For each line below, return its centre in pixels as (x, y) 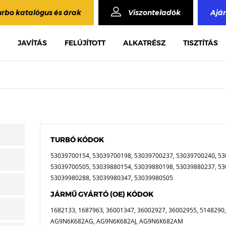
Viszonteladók (154, 13)
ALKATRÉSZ (144, 43)
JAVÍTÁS (32, 43)
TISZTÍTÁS (201, 43)
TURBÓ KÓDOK (77, 140)
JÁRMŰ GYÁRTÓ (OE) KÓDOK (102, 194)
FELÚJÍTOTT (85, 43)
